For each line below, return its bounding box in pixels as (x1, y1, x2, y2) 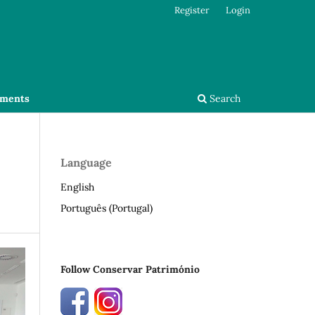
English (60, 180, 94, 193)
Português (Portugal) (60, 201, 153, 214)
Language (60, 155, 112, 169)
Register (174, 4, 210, 16)
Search (207, 91, 240, 105)
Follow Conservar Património (60, 262, 200, 276)
